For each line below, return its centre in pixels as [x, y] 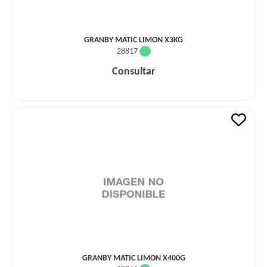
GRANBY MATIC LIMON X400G [133, 258]
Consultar [133, 72]
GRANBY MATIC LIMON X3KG [133, 40]
